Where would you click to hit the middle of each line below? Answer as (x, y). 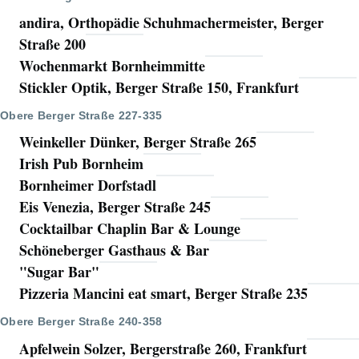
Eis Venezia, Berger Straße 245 (115, 207)
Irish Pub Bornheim (81, 164)
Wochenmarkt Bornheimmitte (112, 66)
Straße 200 (52, 44)
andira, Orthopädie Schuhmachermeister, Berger (171, 23)
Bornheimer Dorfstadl (88, 186)
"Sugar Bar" (59, 272)
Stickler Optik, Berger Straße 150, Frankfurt (159, 88)
